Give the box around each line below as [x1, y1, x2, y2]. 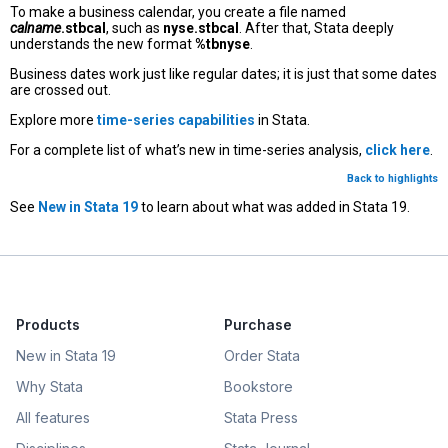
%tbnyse [195, 36, 250, 53]
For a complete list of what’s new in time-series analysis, [10, 142, 365, 159]
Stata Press [224, 409, 298, 427]
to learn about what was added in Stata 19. [138, 199, 410, 216]
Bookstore [224, 378, 293, 396]
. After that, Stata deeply [239, 20, 394, 37]
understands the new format [10, 36, 195, 53]
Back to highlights [347, 172, 438, 186]
